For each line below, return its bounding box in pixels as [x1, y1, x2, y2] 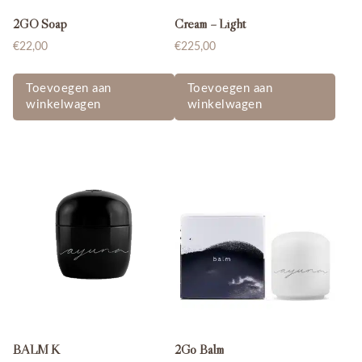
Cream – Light [174, 15, 246, 32]
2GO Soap [13, 15, 67, 32]
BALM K [13, 341, 61, 358]
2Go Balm [174, 341, 224, 358]
